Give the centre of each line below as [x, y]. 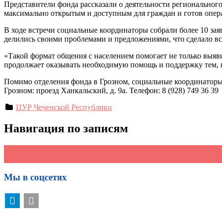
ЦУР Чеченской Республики [64, 107]
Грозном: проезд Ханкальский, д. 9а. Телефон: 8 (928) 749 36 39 [111, 90]
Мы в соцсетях [35, 177]
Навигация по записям [66, 128]
